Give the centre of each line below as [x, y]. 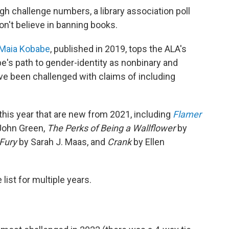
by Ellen [148, 142]
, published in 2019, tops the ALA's [118, 49]
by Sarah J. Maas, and [62, 142]
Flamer [187, 114]
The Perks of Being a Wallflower [111, 128]
